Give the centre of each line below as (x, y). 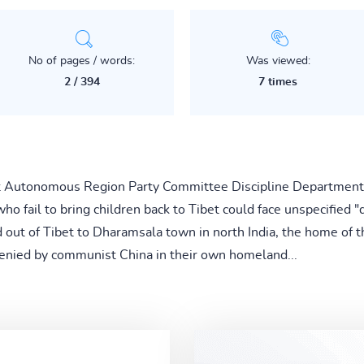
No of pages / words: (82, 61)
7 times (278, 82)
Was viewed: (278, 61)
